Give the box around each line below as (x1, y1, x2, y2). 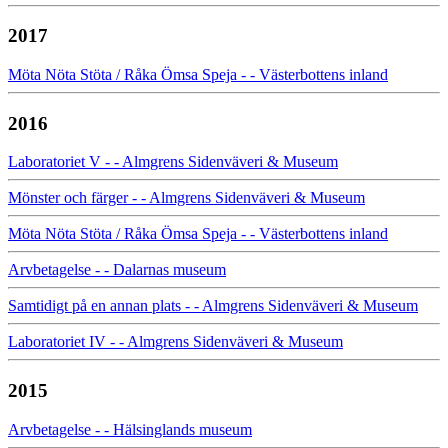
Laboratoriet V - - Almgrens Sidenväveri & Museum (8, 153, 338, 171)
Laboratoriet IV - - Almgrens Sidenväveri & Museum (8, 333, 343, 351)
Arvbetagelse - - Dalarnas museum (8, 261, 226, 279)
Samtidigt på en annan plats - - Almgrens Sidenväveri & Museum (8, 297, 418, 315)
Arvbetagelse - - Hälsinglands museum (8, 420, 252, 438)
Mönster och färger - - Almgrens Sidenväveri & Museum (8, 189, 365, 207)
